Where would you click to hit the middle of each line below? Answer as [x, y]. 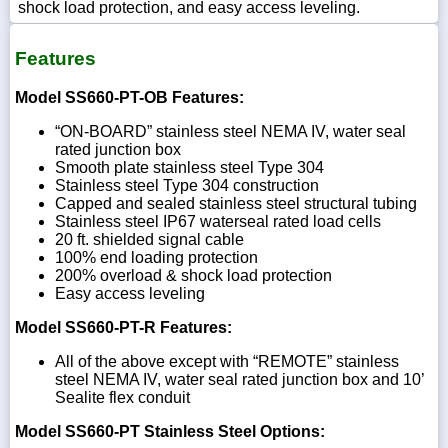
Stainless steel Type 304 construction [187, 185]
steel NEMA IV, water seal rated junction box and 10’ [239, 379]
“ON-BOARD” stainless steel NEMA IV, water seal [230, 131]
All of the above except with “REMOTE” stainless [227, 361]
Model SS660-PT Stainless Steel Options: [170, 431]
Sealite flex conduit [122, 397]
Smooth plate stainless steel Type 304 [189, 167]
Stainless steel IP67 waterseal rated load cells [218, 221]
